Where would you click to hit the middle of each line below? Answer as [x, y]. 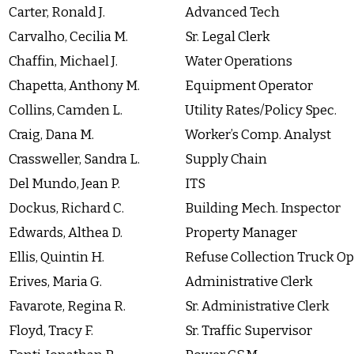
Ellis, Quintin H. [56, 258]
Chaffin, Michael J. [63, 62]
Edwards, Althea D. [66, 233]
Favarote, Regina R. [67, 307]
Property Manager [241, 233]
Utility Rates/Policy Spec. [261, 111]
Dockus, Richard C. [66, 209]
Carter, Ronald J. [57, 13]
